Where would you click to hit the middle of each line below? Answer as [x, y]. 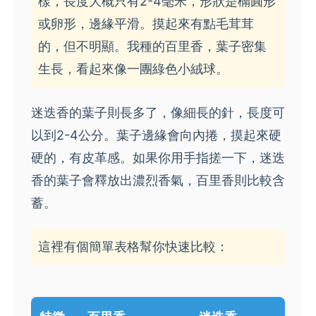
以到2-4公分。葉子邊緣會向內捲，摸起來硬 [156, 135]
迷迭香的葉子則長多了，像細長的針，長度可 [158, 112]
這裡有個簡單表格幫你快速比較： [133, 246]
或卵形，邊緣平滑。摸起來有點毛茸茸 [146, 23]
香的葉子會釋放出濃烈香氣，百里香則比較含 [158, 180]
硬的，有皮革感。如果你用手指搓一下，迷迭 [158, 157]
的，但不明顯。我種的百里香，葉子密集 [152, 46]
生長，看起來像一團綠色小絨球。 [133, 68]
